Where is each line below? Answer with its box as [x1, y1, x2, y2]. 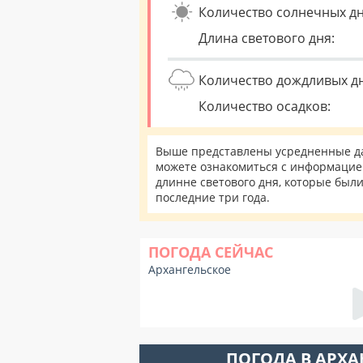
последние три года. [156, 190, 270, 205]
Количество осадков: [199, 97, 331, 115]
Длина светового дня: [199, 29, 335, 47]
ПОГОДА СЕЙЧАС [148, 242, 273, 262]
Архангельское [148, 262, 231, 277]
